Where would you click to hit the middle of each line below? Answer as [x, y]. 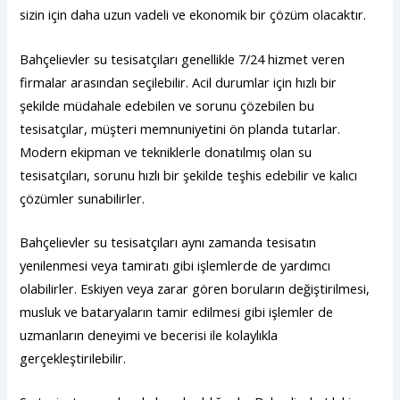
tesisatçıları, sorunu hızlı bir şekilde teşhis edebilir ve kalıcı [189, 175]
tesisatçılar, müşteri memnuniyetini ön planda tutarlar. [180, 128]
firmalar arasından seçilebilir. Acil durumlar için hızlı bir [179, 82]
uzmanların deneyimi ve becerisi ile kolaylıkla [149, 334]
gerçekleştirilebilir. [73, 358]
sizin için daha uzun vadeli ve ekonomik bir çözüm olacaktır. [193, 15]
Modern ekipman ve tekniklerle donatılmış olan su [166, 151]
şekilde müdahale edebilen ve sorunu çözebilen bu [167, 105]
